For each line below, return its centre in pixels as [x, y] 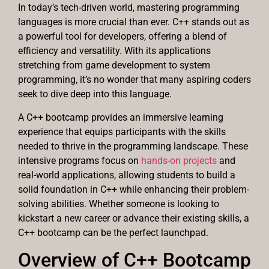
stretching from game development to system [114, 65]
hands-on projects [179, 160]
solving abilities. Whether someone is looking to [119, 204]
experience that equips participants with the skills [122, 131]
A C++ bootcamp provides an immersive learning [121, 117]
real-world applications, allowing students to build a [127, 175]
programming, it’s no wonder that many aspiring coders [134, 80]
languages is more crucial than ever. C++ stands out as [134, 22]
